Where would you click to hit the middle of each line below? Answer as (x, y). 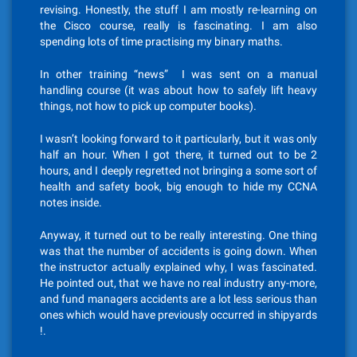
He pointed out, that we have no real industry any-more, (178, 283)
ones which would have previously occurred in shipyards (178, 315)
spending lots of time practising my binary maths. (161, 41)
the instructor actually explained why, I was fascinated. (178, 267)
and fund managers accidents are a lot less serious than (178, 299)
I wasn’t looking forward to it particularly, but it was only (178, 139)
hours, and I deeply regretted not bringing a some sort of (178, 171)
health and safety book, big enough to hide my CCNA (178, 186)
